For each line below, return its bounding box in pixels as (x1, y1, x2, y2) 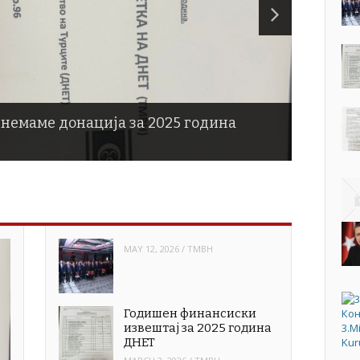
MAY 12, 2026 (124, 243, 180, 256)
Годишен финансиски (124, 306, 257, 321)
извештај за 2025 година (124, 321, 272, 336)
